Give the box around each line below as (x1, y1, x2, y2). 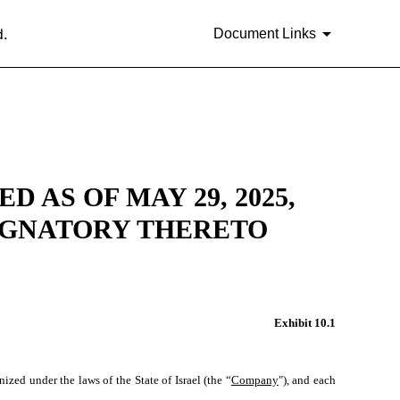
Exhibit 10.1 (274, 316, 336, 330)
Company (230, 373, 279, 387)
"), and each (278, 373, 337, 387)
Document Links (213, 25, 316, 41)
